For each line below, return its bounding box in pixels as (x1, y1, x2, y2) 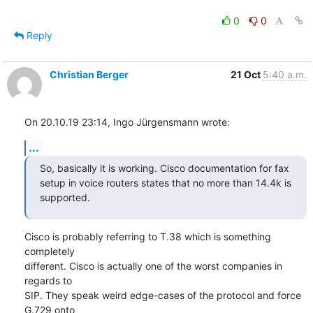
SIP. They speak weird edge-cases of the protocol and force (24, 289, 301, 301)
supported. (39, 191, 90, 203)
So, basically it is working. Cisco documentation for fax (39, 161, 289, 174)
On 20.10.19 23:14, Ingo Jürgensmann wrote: (24, 115, 230, 128)
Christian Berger (49, 68, 129, 80)
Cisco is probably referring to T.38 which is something (24, 230, 271, 242)
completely (24, 245, 75, 257)
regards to (24, 274, 72, 286)
